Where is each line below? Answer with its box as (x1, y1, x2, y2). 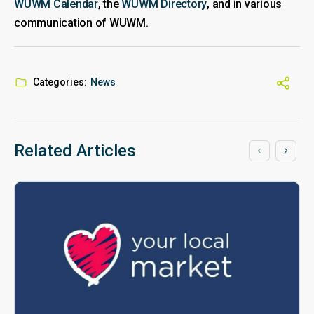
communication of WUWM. (14, 15, 149, 29)
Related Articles (14, 140, 136, 161)
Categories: (33, 76, 87, 88)
